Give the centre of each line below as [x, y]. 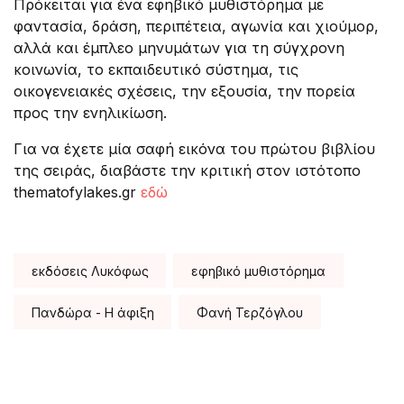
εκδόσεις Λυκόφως [90, 271]
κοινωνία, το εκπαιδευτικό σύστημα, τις [156, 70]
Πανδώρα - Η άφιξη [92, 312]
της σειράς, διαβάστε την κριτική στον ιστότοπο [187, 171]
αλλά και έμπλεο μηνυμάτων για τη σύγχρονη [179, 48]
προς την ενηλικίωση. [90, 113]
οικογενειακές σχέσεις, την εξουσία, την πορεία [184, 92]
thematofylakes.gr [77, 193]
